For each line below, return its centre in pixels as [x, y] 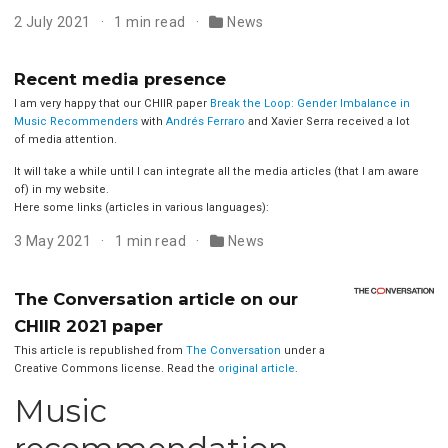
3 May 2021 [54, 241]
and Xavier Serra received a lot [327, 122]
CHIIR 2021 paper [88, 326]
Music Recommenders [75, 122]
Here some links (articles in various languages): [141, 208]
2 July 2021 [53, 21]
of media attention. [65, 140]
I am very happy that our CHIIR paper [111, 104]
